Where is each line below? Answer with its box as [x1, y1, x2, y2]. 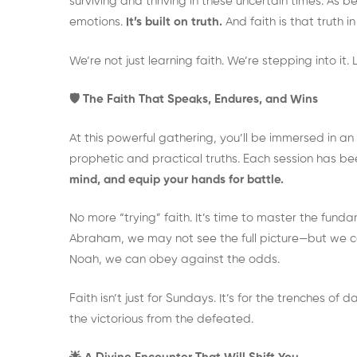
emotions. [69, 16, 126, 28]
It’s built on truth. [126, 16, 222, 28]
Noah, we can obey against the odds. [69, 253, 280, 265]
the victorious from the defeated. [69, 312, 253, 325]
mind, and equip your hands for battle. [69, 173, 284, 186]
